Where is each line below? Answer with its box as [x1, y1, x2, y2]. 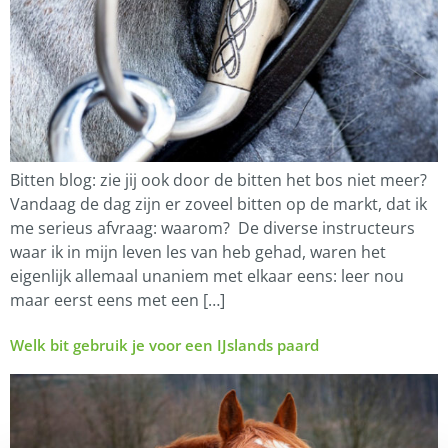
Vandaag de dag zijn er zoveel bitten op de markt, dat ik [10, 192, 427, 215]
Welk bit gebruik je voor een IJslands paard [10, 334, 319, 355]
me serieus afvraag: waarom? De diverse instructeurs [10, 216, 415, 239]
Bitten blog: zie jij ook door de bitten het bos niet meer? [10, 168, 427, 191]
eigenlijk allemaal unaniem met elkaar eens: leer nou [10, 264, 404, 287]
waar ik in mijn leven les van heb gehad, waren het [10, 240, 386, 263]
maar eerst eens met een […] [10, 288, 225, 311]
